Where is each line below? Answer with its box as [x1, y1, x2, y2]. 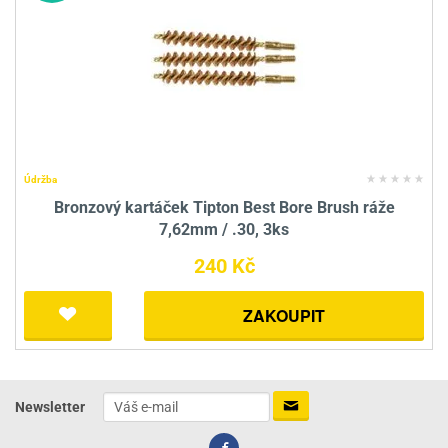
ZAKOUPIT [243, 304, 325, 328]
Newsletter [15, 398, 85, 415]
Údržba [24, 174, 57, 186]
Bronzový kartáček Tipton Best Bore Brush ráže [53, 198, 395, 218]
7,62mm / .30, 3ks [159, 220, 289, 240]
